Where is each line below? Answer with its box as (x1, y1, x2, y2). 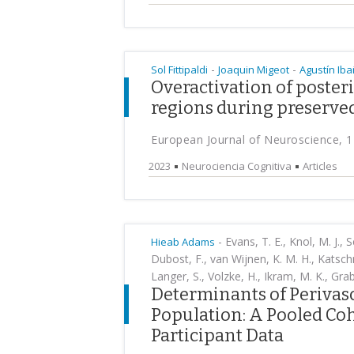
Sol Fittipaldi (151, 62, 208, 77)
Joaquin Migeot (218, 62, 289, 77)
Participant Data (151, 325, 284, 346)
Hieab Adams (151, 235, 215, 249)
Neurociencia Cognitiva (182, 159, 292, 173)
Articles (303, 159, 337, 173)
